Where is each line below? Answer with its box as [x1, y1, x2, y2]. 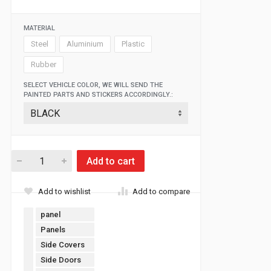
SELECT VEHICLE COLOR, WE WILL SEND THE [24, 81, 163, 89]
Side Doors [41, 255, 81, 264]
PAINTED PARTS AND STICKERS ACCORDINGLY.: [24, 91, 173, 99]
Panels [41, 225, 65, 234]
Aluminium [67, 39, 103, 48]
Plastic [122, 39, 145, 48]
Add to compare [132, 187, 190, 196]
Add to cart [87, 155, 135, 167]
